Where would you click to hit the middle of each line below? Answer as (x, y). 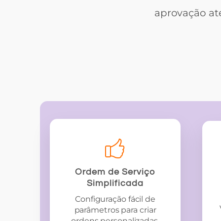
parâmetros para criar (115, 210)
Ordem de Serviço (115, 172)
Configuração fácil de (115, 199)
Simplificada (115, 183)
